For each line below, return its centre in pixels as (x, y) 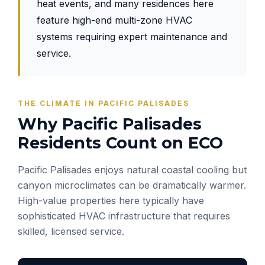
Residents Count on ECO (120, 143)
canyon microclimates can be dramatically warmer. (132, 185)
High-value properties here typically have (111, 201)
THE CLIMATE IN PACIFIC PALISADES (104, 103)
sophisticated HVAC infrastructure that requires (124, 216)
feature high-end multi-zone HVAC (114, 20)
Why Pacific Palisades (110, 124)
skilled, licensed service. (71, 231)
